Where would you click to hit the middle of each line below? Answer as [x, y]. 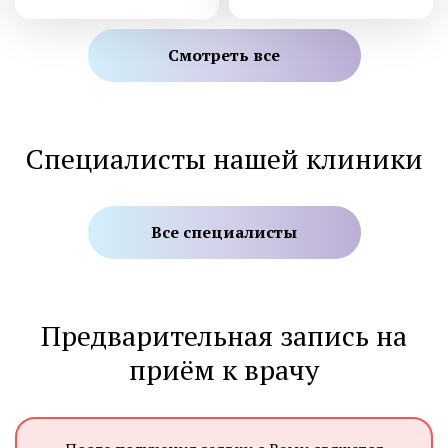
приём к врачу [224, 369]
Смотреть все [224, 54]
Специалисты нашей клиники [224, 158]
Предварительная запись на [224, 335]
